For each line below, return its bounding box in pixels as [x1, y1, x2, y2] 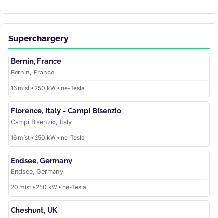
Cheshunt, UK [11, 205, 57, 215]
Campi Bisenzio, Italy [11, 118, 72, 126]
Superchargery [8, 34, 68, 44]
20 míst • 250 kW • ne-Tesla [11, 183, 86, 191]
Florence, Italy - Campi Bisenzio [11, 107, 121, 116]
